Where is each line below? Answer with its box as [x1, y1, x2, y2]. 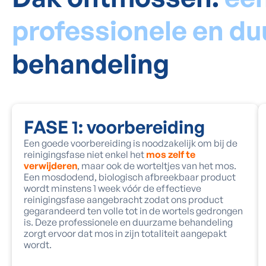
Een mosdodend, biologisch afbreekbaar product [24, 171, 236, 183]
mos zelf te [146, 148, 195, 160]
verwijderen [24, 160, 77, 172]
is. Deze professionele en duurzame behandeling [24, 216, 233, 228]
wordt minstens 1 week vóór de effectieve [24, 182, 201, 194]
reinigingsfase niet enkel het [24, 148, 146, 160]
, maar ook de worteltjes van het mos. [77, 160, 236, 172]
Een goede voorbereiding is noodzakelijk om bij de [24, 137, 237, 149]
